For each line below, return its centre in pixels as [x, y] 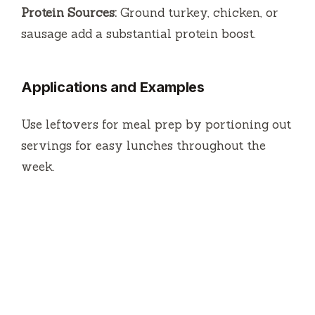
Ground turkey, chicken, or [198, 12]
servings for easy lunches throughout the [143, 145]
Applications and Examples [113, 87]
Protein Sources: [69, 12]
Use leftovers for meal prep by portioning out [156, 124]
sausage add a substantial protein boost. [139, 33]
